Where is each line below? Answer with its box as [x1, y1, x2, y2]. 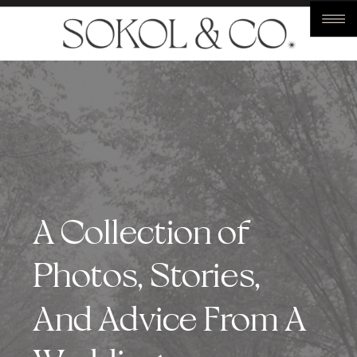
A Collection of [32, 209, 249, 253]
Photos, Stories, [32, 252, 261, 296]
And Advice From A [32, 296, 307, 339]
